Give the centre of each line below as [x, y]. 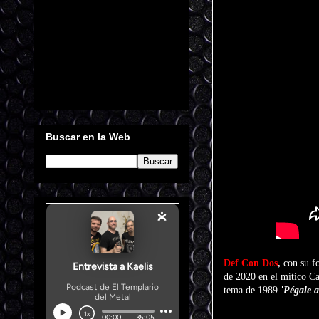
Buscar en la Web [88, 137]
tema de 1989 [252, 290]
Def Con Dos [251, 263]
